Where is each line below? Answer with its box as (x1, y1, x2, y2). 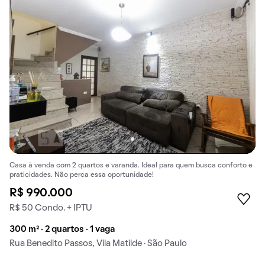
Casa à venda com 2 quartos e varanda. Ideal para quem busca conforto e (9, 162, 253, 169)
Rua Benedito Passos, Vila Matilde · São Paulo (9, 239, 187, 248)
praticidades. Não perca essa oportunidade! (9, 172, 154, 178)
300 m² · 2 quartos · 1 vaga (9, 225, 115, 234)
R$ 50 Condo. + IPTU (9, 203, 92, 212)
